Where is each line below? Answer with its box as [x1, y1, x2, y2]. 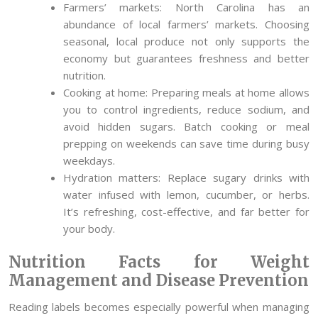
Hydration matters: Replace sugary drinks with [63, 170, 309, 185]
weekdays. [63, 153, 115, 168]
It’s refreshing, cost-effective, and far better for [63, 204, 309, 219]
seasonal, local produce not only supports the [63, 33, 309, 48]
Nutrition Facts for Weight [9, 252, 309, 273]
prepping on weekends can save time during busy [63, 136, 309, 150]
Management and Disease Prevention [9, 270, 309, 291]
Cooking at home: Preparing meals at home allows [63, 84, 309, 99]
